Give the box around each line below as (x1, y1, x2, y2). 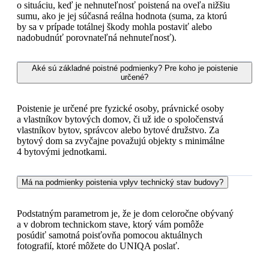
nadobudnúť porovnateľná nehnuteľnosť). (17, 32, 177, 43)
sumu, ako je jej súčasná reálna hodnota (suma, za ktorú (17, 10, 227, 21)
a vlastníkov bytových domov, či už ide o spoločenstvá (17, 113, 223, 124)
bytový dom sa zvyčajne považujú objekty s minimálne (17, 135, 225, 146)
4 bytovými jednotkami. (17, 146, 107, 157)
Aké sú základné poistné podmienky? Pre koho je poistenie (31, 63, 238, 73)
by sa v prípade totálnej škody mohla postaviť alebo (17, 21, 212, 32)
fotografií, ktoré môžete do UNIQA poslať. (17, 240, 180, 251)
